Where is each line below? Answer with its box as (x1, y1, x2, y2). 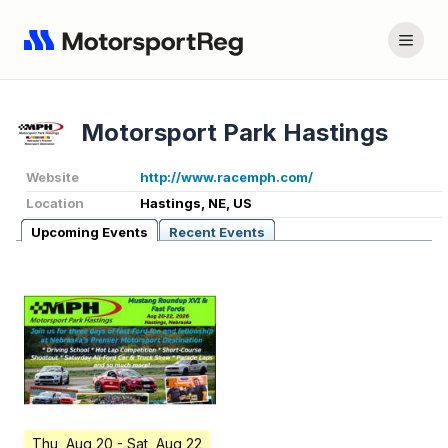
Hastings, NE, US (140, 195, 252, 212)
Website (26, 169, 79, 186)
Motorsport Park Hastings (81, 118, 388, 148)
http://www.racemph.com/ (140, 169, 313, 186)
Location (26, 195, 84, 212)
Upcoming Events (31, 224, 148, 241)
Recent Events (169, 224, 265, 241)
